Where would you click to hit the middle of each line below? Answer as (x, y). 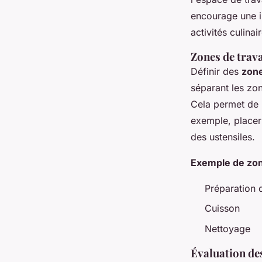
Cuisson (222, 208)
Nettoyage (227, 228)
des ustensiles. (223, 137)
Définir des (216, 71)
